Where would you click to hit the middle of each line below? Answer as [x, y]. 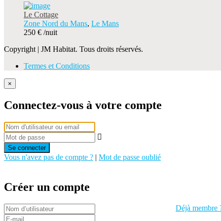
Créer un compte [47, 187]
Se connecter [27, 147]
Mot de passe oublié [130, 157]
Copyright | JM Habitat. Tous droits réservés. [74, 49]
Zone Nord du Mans [55, 23]
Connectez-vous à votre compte [83, 105]
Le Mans [105, 23]
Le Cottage [41, 14]
